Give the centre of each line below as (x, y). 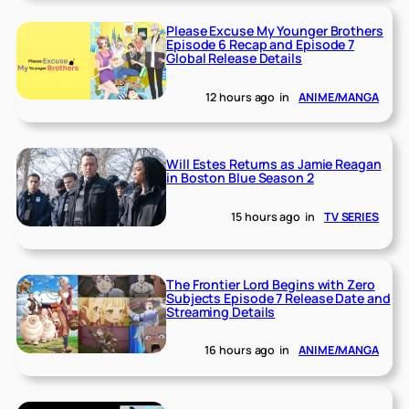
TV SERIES (351, 216)
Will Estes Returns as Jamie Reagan (274, 164)
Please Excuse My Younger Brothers (275, 31)
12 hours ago (241, 97)
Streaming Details (221, 311)
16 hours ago (240, 351)
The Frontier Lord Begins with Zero (271, 284)
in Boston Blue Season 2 (240, 178)
